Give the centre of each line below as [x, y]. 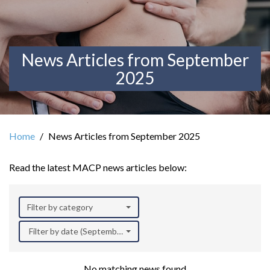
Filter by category [60, 207]
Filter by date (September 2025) [89, 231]
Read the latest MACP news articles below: [98, 167]
